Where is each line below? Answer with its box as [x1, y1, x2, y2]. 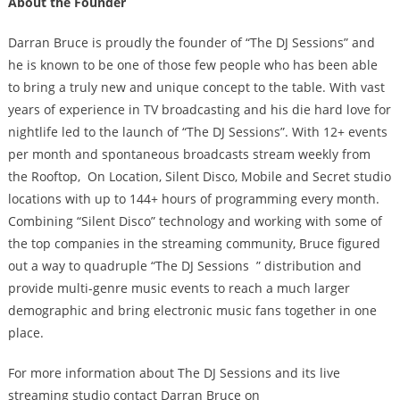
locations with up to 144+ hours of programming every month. [7, 189, 379, 207]
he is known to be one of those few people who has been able [7, 55, 378, 73]
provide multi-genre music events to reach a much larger [7, 279, 350, 296]
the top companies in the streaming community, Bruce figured [7, 234, 380, 252]
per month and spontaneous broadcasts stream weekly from [7, 145, 371, 162]
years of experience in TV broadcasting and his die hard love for [7, 100, 391, 118]
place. [7, 323, 44, 341]
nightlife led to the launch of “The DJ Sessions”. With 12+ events [7, 122, 387, 140]
